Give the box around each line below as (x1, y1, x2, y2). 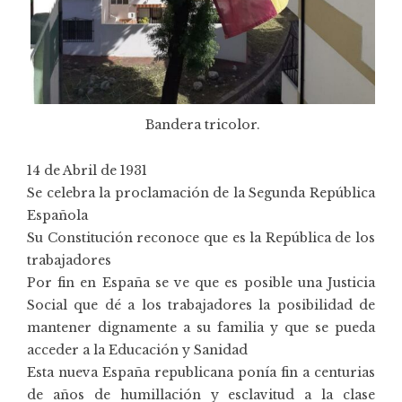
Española (27, 207, 88, 224)
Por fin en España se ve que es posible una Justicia (27, 275, 375, 292)
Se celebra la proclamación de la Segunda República (27, 185, 375, 202)
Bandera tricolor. (145, 116, 260, 133)
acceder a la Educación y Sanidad (27, 342, 248, 359)
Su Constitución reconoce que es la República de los (27, 230, 375, 247)
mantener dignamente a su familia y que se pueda (27, 319, 375, 336)
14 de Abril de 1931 (27, 162, 147, 179)
